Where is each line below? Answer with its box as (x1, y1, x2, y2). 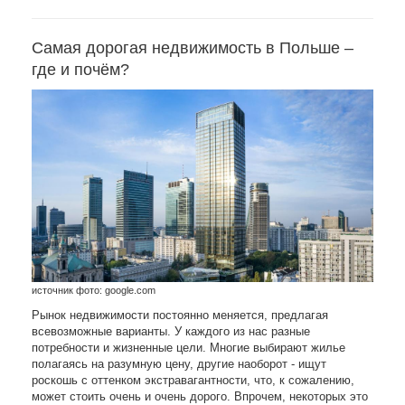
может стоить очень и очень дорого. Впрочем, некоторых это (32, 389, 368, 403)
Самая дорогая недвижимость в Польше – (32, 38, 353, 57)
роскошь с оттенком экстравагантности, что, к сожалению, (32, 372, 354, 387)
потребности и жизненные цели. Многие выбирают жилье (32, 340, 345, 354)
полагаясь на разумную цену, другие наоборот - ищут (32, 356, 326, 371)
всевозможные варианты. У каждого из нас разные (32, 324, 310, 338)
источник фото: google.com (32, 284, 155, 296)
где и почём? (32, 60, 129, 79)
